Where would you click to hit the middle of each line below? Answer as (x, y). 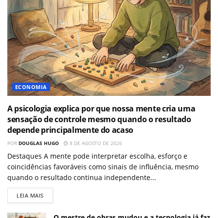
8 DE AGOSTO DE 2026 (95, 143)
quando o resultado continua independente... (82, 178)
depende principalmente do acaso (71, 130)
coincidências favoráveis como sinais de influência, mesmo (103, 167)
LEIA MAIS (30, 196)
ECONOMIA (31, 87)
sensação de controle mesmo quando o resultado (99, 119)
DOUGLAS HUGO (39, 143)
